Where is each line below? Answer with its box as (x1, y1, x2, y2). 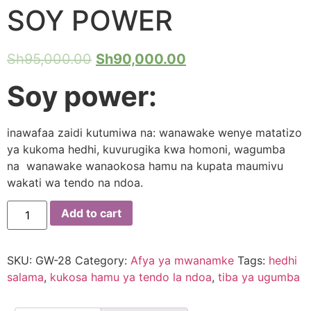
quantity (6, 221, 49, 235)
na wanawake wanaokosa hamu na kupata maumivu (7, 158, 283, 173)
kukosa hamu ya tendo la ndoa (50, 270, 212, 285)
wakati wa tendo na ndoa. (7, 175, 143, 190)
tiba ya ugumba (218, 270, 300, 285)
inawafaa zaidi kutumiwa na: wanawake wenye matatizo (7, 125, 302, 140)
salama (7, 270, 44, 285)
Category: (75, 253, 131, 268)
